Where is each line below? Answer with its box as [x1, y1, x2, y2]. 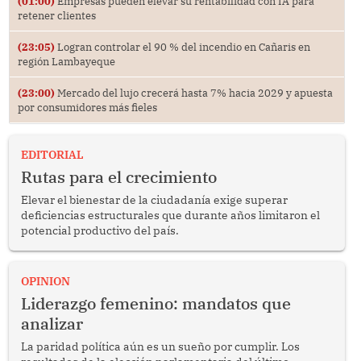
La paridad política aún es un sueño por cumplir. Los [20, 339, 300, 355]
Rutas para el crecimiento [20, 167, 217, 188]
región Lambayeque [17, 55, 115, 68]
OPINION [20, 274, 70, 289]
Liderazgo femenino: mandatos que [20, 293, 291, 314]
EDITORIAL [20, 147, 84, 163]
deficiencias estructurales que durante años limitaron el [20, 208, 320, 223]
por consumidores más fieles [17, 101, 157, 114]
